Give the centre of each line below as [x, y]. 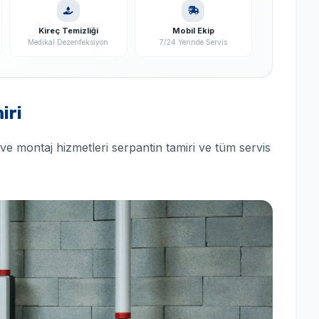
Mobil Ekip [193, 31]
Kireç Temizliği [68, 31]
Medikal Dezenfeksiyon [68, 42]
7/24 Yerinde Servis [193, 42]
